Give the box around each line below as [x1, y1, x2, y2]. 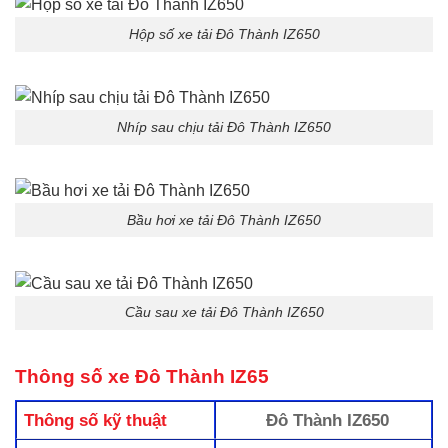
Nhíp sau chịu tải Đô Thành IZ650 [117, 118, 331, 135]
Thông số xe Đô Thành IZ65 [15, 366, 269, 388]
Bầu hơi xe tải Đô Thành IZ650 [127, 211, 321, 228]
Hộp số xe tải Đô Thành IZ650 [128, 26, 320, 43]
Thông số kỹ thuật [24, 410, 168, 431]
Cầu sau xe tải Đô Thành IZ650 [124, 304, 324, 321]
